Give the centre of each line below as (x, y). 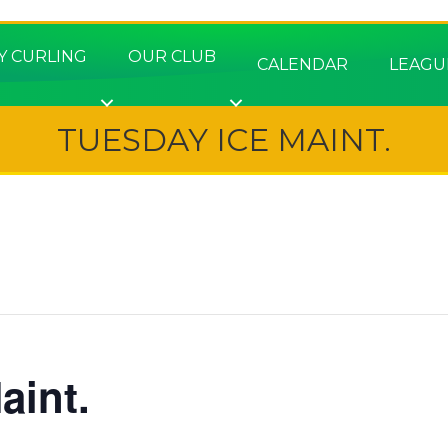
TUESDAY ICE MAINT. (224, 140)
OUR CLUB (172, 56)
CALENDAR (303, 64)
